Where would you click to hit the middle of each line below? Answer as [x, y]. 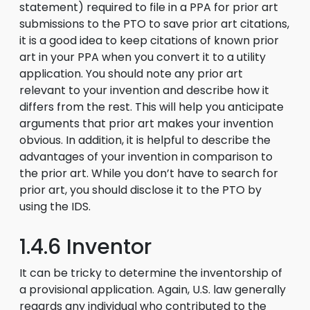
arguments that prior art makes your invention [146, 124]
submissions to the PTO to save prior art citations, [154, 24]
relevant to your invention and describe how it [144, 90]
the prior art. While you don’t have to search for [149, 173]
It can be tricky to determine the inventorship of [151, 273]
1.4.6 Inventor [85, 247]
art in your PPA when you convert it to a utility [143, 57]
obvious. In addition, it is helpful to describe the [145, 140]
